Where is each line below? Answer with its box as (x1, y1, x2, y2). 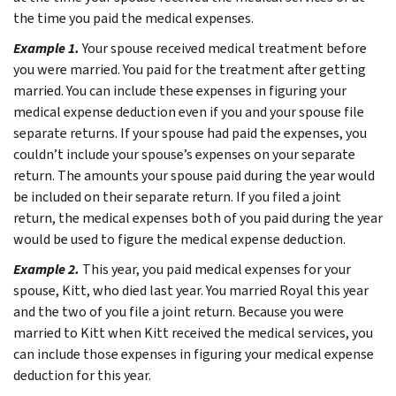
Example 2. (13, 259, 80, 278)
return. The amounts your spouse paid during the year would (13, 165, 375, 185)
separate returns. (13, 123, 118, 142)
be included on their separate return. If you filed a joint (13, 187, 341, 206)
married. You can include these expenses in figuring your (13, 80, 346, 100)
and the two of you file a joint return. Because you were (13, 301, 344, 321)
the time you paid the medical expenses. (13, 8, 254, 27)
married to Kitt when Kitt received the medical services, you (13, 323, 373, 342)
